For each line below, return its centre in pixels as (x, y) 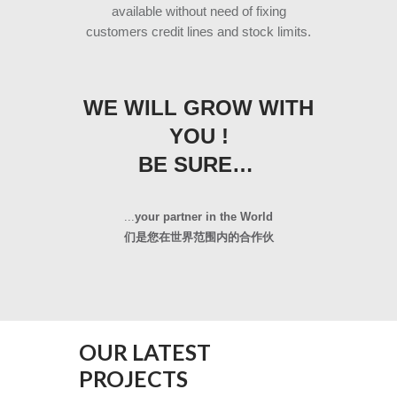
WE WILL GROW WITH (198, 107)
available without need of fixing (198, 11)
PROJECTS (133, 378)
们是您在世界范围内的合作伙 (198, 237)
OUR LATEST (145, 351)
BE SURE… (198, 164)
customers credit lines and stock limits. (198, 31)
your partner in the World (204, 216)
